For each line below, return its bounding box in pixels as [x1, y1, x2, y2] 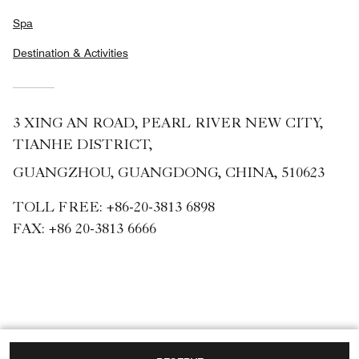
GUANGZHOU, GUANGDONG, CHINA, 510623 [13, 167, 325, 182]
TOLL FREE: [13, 201, 106, 216]
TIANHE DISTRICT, [13, 139, 153, 154]
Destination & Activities [13, 46, 128, 60]
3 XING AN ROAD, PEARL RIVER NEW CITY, [13, 117, 323, 132]
